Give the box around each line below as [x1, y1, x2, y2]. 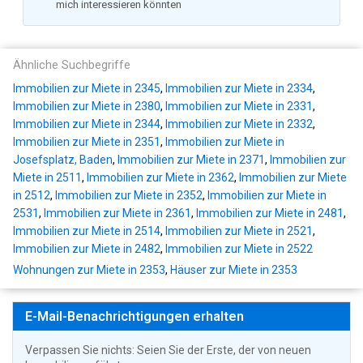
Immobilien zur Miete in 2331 [165, 100, 313, 113]
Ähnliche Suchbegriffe [13, 58, 130, 72]
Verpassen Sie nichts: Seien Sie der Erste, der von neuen [25, 344, 311, 357]
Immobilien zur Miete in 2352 [55, 189, 203, 202]
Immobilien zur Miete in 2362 [87, 171, 234, 184]
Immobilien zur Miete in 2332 [165, 117, 313, 130]
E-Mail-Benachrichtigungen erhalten [25, 309, 244, 324]
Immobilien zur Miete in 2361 [44, 207, 191, 220]
